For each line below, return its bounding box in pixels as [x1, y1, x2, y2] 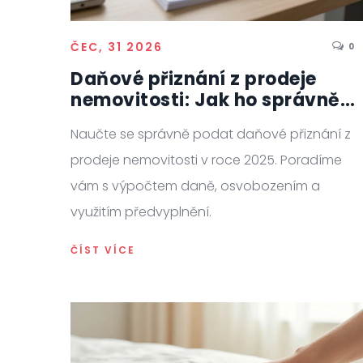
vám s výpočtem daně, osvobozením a [70, 177, 320, 196]
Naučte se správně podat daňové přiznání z [70, 125, 351, 144]
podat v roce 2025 [70, 109, 243, 135]
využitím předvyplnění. [70, 203, 211, 222]
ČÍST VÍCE [70, 243, 135, 258]
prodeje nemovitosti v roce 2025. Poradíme [70, 151, 342, 170]
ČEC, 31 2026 [70, 39, 163, 56]
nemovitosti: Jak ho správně [70, 88, 340, 113]
